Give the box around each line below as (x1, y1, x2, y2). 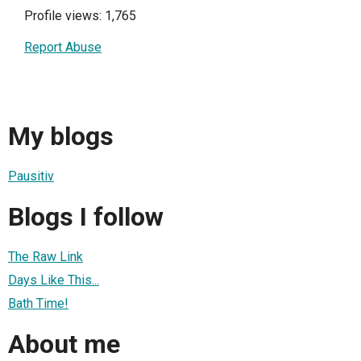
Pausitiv (8, 168, 54, 185)
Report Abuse (24, 39, 102, 56)
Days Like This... (8, 272, 99, 288)
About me (8, 328, 120, 359)
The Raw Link (8, 249, 83, 265)
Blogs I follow (8, 201, 164, 232)
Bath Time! (8, 296, 68, 312)
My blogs (8, 120, 114, 151)
